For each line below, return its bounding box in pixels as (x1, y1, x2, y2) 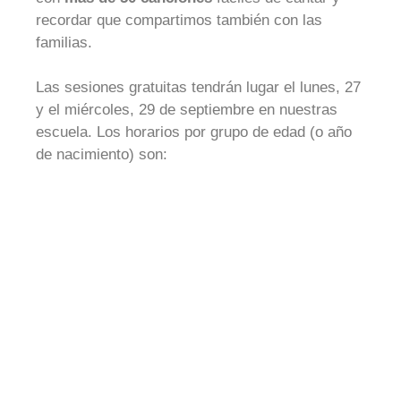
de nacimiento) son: (36, 146, 167, 163)
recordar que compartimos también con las (36, 11, 322, 29)
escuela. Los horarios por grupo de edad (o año (36, 124, 352, 141)
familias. (36, 33, 92, 51)
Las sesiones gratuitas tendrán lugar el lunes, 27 (36, 79, 361, 96)
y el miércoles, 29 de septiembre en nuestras (36, 101, 337, 118)
